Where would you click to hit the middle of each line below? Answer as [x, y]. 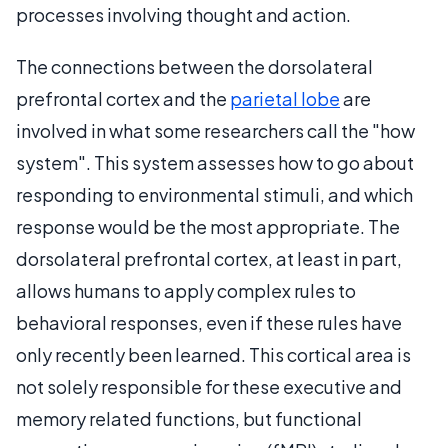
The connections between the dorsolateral [194, 66]
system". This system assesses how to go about [215, 162]
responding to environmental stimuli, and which [214, 194]
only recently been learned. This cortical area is [213, 354]
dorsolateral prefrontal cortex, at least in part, [209, 258]
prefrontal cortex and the [123, 98]
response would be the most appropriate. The [208, 226]
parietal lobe [285, 98]
